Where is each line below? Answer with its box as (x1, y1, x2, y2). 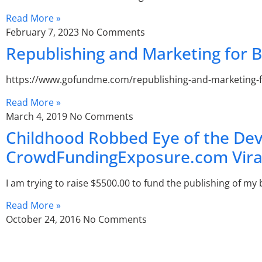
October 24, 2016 (6, 212, 83, 226)
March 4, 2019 (6, 109, 70, 123)
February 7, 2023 (6, 26, 81, 39)
